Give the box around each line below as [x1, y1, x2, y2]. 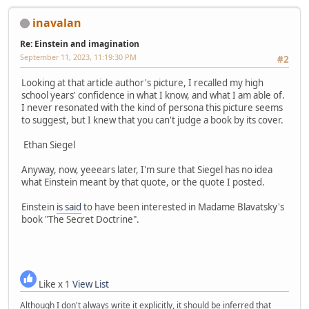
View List [72, 278, 109, 291]
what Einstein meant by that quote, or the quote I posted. [21, 176, 265, 189]
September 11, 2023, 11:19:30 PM [20, 51, 137, 62]
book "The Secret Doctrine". [21, 213, 139, 226]
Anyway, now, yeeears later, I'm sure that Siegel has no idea [21, 163, 272, 177]
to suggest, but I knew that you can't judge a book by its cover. [21, 114, 283, 127]
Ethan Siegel [21, 139, 75, 152]
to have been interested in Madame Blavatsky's [81, 201, 284, 214]
